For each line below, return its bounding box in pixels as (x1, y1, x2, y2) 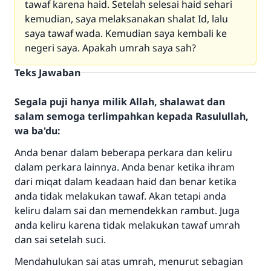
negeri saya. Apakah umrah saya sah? (25, 41, 196, 54)
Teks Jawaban (15, 66, 80, 79)
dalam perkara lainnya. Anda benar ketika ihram (15, 160, 235, 174)
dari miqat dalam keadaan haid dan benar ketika (15, 175, 237, 188)
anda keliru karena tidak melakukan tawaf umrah (15, 218, 240, 232)
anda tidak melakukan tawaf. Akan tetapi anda (15, 189, 226, 203)
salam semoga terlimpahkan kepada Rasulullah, (15, 109, 249, 123)
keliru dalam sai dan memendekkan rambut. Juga (15, 204, 240, 217)
